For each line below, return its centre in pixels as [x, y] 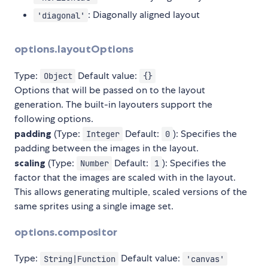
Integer [103, 134]
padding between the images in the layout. [106, 148]
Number [94, 163]
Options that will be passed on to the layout [110, 90]
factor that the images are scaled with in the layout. [125, 177]
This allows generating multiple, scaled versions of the [131, 191]
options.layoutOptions [74, 49]
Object [58, 76]
